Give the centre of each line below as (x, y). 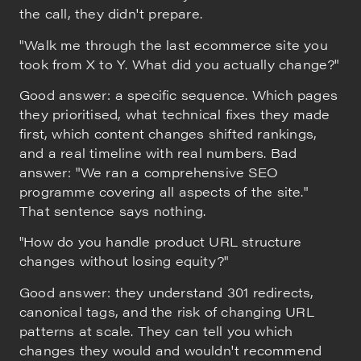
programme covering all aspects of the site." (164, 191)
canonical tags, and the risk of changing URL (167, 311)
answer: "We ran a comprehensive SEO (149, 172)
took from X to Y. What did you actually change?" (179, 64)
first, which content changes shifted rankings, (168, 133)
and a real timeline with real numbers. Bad (158, 152)
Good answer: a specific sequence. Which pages (179, 94)
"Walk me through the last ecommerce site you (174, 44)
